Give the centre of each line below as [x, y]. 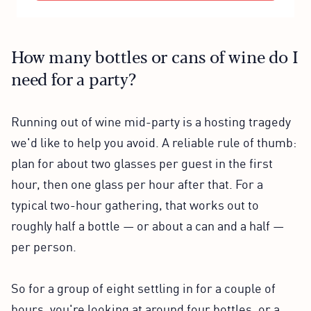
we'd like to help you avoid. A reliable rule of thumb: [154, 141]
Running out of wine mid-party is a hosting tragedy [151, 120]
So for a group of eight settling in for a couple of [143, 287]
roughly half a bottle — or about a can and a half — [148, 225]
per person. [44, 245]
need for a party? [74, 78]
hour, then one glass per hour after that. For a [137, 183]
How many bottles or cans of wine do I [155, 56]
